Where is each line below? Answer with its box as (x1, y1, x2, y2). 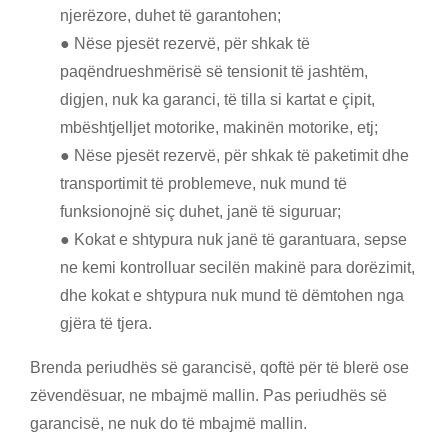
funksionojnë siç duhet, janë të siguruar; (60, 203, 341, 220)
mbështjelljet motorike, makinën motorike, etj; (60, 119, 378, 136)
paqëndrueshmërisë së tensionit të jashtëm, (60, 63, 368, 80)
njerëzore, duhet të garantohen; (60, 7, 281, 24)
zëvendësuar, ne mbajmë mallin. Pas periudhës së (30, 387, 387, 404)
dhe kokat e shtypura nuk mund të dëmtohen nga (60, 287, 404, 304)
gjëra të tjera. (60, 315, 152, 332)
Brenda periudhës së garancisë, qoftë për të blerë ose (30, 359, 409, 376)
